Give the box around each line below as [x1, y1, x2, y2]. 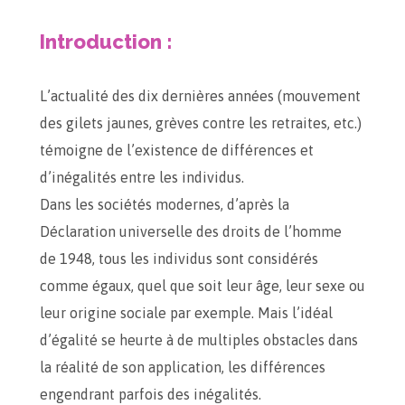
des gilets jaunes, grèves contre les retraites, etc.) [40, 115, 362, 131]
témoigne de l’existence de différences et [40, 142, 314, 158]
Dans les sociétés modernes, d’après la [40, 196, 289, 212]
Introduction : [40, 30, 172, 53]
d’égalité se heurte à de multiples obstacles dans [40, 332, 358, 348]
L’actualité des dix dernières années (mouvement [40, 88, 361, 104]
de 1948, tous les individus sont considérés [40, 250, 318, 267]
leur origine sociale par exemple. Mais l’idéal [40, 305, 333, 321]
